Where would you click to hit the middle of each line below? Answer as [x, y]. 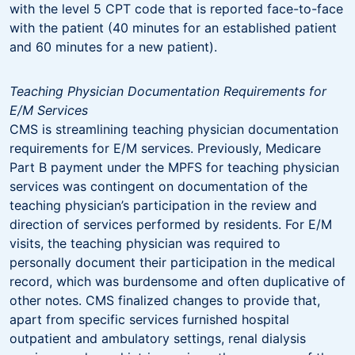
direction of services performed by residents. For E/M [171, 224]
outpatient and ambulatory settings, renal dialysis [158, 338]
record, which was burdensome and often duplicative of [177, 281]
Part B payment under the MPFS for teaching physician [174, 167]
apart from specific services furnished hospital [149, 319]
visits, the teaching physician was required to [145, 243]
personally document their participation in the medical [172, 262]
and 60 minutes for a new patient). [115, 46]
